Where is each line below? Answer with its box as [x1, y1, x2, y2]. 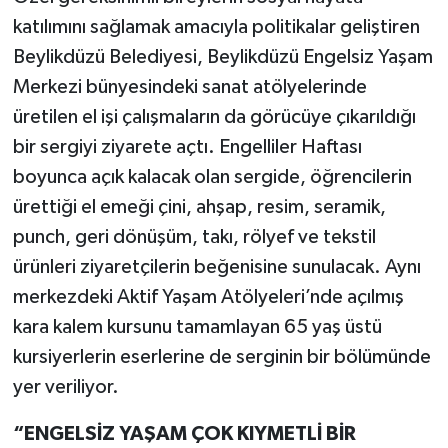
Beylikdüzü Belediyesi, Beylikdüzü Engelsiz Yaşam [12, 46, 433, 67]
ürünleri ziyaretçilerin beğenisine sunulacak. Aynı [12, 256, 421, 277]
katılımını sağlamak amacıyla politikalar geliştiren [12, 16, 420, 37]
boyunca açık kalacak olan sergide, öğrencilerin [12, 166, 412, 187]
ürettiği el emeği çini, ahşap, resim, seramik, [12, 196, 386, 217]
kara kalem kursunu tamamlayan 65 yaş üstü [12, 316, 382, 337]
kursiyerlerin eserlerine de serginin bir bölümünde [12, 346, 431, 367]
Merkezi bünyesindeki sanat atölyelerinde [12, 76, 367, 97]
